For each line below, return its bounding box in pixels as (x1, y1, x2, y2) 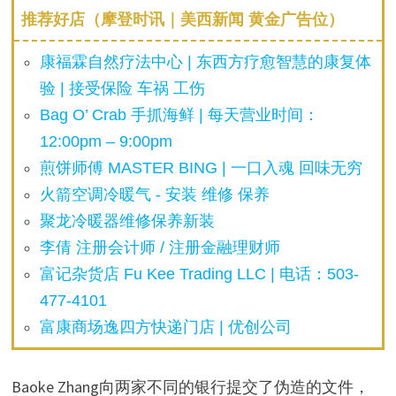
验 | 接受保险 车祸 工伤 (40, 79, 206, 97)
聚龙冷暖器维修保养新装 (40, 211, 216, 230)
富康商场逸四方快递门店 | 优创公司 (40, 317, 293, 336)
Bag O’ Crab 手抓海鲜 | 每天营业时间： (40, 105, 320, 124)
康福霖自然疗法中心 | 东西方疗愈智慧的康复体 (40, 52, 372, 71)
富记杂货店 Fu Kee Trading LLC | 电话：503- (40, 264, 360, 283)
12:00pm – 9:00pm (40, 132, 173, 150)
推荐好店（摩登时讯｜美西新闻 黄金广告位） (20, 10, 344, 28)
